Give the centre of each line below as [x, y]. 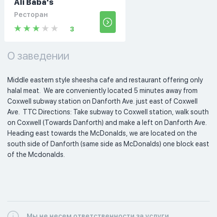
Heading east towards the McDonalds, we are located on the [102, 133]
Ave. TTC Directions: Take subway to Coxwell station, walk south [108, 112]
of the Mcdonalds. [37, 154]
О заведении [38, 55]
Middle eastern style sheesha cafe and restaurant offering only [105, 80]
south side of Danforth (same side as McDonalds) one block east [108, 144]
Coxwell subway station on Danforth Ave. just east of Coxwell [102, 101]
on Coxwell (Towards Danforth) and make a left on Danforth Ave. [107, 122]
